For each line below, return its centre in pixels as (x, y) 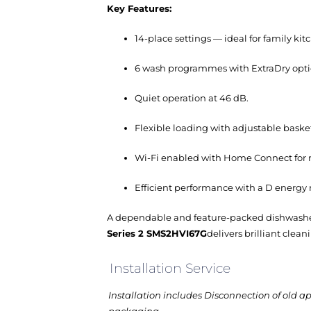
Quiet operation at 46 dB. (192, 98)
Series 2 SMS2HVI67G (157, 233)
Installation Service (170, 268)
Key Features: (139, 8)
